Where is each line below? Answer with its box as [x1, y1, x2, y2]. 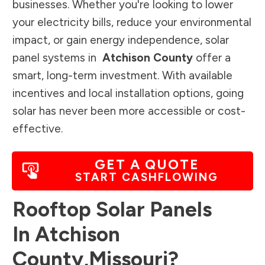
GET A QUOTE [94, 156, 199, 173]
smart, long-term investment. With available [12, 68, 232, 82]
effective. [12, 121, 63, 135]
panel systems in [12, 50, 99, 64]
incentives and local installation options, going [12, 86, 244, 100]
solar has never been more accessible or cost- [12, 104, 245, 118]
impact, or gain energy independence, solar [12, 33, 229, 47]
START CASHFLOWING [75, 170, 218, 184]
